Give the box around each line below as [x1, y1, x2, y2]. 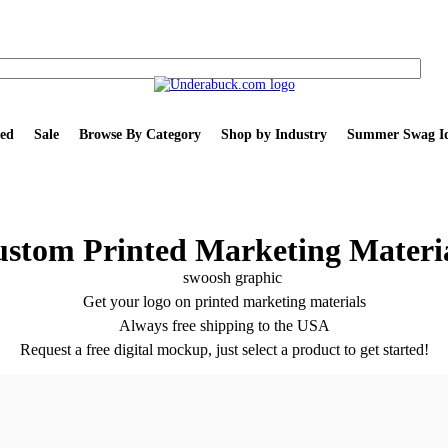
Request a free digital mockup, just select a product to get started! [19, 341, 429, 358]
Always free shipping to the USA [118, 317, 330, 334]
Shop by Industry [220, 126, 327, 142]
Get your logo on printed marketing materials [82, 293, 366, 310]
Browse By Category [78, 126, 201, 142]
